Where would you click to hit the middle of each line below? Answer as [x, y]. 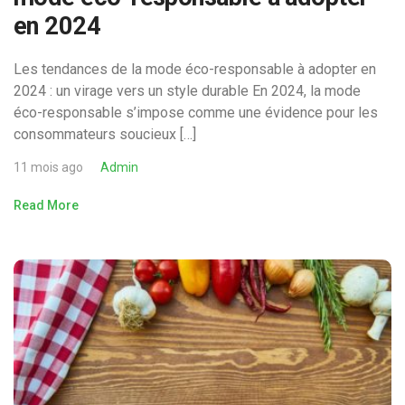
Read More [46, 205]
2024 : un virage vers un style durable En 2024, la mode [187, 90]
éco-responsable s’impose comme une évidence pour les [196, 112]
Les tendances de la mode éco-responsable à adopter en [195, 69]
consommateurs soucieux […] [105, 134]
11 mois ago [48, 167]
